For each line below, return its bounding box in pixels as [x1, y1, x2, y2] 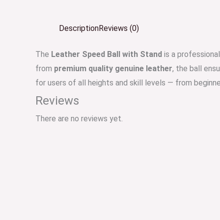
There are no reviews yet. [35, 114, 123, 123]
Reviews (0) [99, 24, 139, 33]
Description [59, 24, 99, 33]
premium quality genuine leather [54, 64, 172, 73]
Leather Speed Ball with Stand [51, 50, 162, 59]
